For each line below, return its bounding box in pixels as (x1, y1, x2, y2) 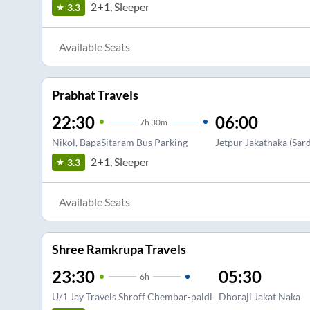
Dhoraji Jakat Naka (218, 291, 300, 303)
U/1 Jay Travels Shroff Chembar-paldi (51, 291, 212, 303)
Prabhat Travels (51, 86, 138, 102)
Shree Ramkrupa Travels (51, 241, 186, 257)
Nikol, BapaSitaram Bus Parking (51, 136, 188, 148)
